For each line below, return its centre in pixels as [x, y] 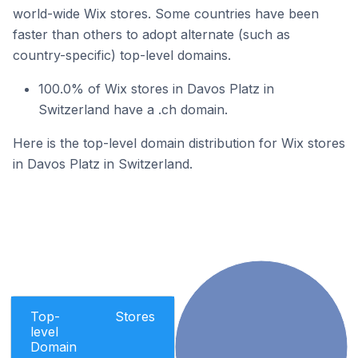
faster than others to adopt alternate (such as [151, 34]
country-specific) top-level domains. [122, 55]
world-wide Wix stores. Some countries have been [166, 14]
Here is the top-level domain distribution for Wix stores [179, 143]
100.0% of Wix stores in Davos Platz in [156, 89]
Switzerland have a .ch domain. [133, 109]
